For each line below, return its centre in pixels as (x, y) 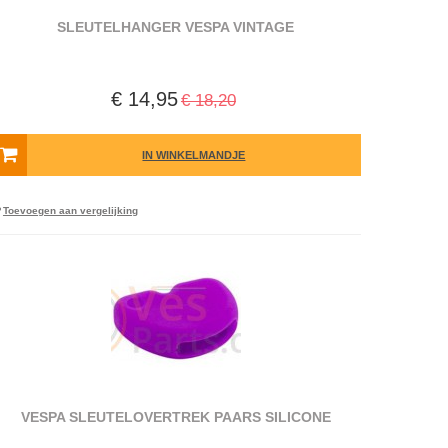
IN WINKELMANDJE (194, 155)
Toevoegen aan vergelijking (70, 210)
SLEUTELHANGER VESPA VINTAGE (176, 27)
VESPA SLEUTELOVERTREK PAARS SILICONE (175, 417)
